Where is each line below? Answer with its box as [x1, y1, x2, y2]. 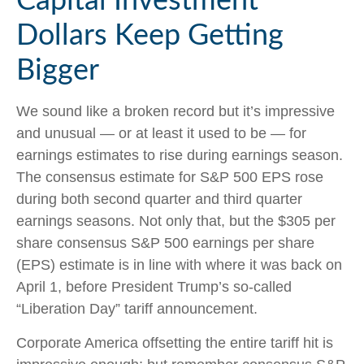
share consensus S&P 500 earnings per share [16, 234, 314, 251]
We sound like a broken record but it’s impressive [16, 102, 335, 119]
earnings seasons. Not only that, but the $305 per [16, 212, 336, 229]
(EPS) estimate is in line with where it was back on [16, 256, 342, 273]
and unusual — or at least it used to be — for [16, 124, 306, 141]
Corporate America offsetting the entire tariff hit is [16, 334, 333, 351]
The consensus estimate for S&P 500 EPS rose [16, 168, 323, 185]
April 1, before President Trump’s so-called [16, 278, 292, 295]
